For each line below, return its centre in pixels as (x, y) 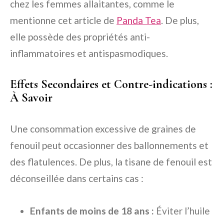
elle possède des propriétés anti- (80, 37)
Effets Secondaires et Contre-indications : (111, 84)
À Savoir (31, 98)
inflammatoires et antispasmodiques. (89, 53)
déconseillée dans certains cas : (77, 178)
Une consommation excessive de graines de (103, 129)
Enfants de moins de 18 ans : (92, 211)
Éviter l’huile (182, 211)
